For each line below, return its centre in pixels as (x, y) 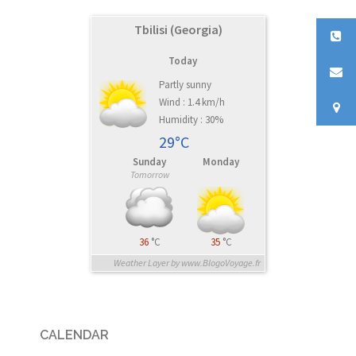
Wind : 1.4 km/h (192, 102)
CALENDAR (74, 335)
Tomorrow (149, 174)
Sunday (149, 161)
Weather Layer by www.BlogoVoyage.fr (187, 262)
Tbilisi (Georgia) (178, 29)
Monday (221, 161)
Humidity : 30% (191, 119)
